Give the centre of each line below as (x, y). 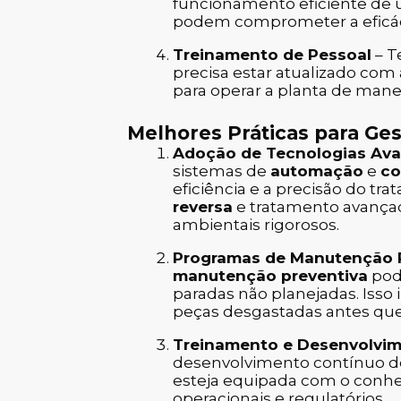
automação (317, 171)
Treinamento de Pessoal (272, 54)
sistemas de (222, 171)
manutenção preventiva (270, 276)
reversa (203, 207)
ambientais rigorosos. (256, 225)
